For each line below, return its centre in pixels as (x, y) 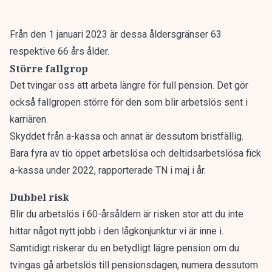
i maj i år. (187, 170)
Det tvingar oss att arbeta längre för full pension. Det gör (129, 85)
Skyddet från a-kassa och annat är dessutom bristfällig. (127, 136)
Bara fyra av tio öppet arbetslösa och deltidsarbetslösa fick (135, 153)
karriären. (29, 119)
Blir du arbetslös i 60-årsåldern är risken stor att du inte (127, 214)
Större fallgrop (49, 69)
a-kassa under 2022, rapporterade (83, 170)
